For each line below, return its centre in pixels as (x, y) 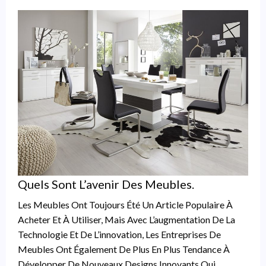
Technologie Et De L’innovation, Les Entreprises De (119, 234)
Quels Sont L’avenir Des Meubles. (106, 184)
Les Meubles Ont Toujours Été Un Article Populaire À (125, 204)
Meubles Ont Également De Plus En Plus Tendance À (124, 249)
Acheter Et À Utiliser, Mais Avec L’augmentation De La (126, 219)
